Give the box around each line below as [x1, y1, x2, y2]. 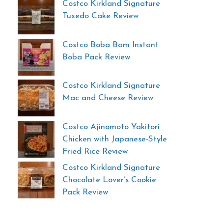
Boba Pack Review [62, 53, 130, 61]
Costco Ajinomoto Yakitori [62, 122, 160, 131]
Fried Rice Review [62, 147, 128, 156]
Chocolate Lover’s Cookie [62, 176, 156, 185]
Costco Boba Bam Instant [62, 40, 159, 49]
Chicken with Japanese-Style [62, 135, 167, 143]
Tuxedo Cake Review [62, 12, 138, 21]
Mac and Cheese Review [62, 94, 153, 103]
